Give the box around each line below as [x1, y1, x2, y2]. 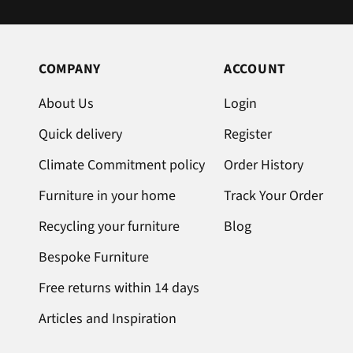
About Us [39, 94, 94, 113]
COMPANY [39, 59, 101, 79]
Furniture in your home [39, 186, 176, 206]
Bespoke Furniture [39, 247, 149, 267]
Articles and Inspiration [39, 309, 176, 329]
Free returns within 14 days [39, 278, 199, 298]
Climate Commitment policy [39, 155, 205, 175]
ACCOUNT [224, 59, 286, 79]
